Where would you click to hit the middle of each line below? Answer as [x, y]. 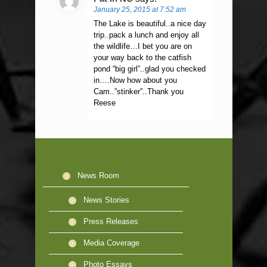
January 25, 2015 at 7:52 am [139, 9]
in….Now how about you [135, 80]
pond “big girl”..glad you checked [149, 69]
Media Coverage [111, 243]
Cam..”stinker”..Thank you [138, 91]
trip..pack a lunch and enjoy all [146, 35]
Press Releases [111, 221]
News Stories [106, 200]
